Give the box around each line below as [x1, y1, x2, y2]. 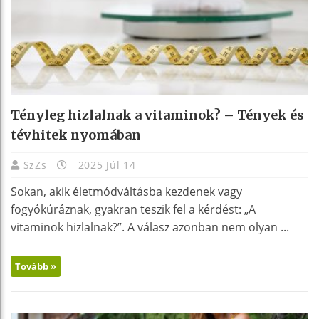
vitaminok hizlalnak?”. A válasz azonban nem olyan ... [11, 219, 289, 235]
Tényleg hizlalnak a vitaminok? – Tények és [11, 106, 304, 123]
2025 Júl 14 [74, 157, 136, 172]
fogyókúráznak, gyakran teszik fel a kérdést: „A [11, 201, 256, 217]
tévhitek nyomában [11, 126, 141, 143]
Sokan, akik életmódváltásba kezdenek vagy [11, 183, 242, 199]
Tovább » [15, 259, 56, 273]
